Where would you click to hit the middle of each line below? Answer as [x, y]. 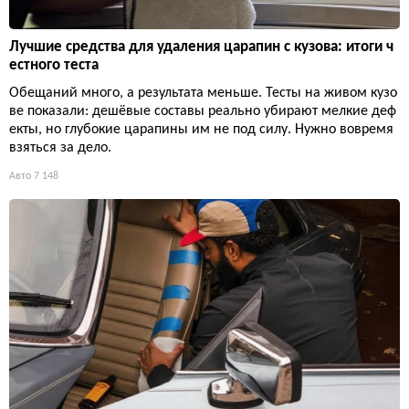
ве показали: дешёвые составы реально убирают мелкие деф [203, 111]
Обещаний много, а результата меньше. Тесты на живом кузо [203, 93]
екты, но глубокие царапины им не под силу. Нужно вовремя [201, 129]
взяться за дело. [60, 147]
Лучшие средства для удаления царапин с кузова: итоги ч [201, 47]
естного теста [54, 65]
